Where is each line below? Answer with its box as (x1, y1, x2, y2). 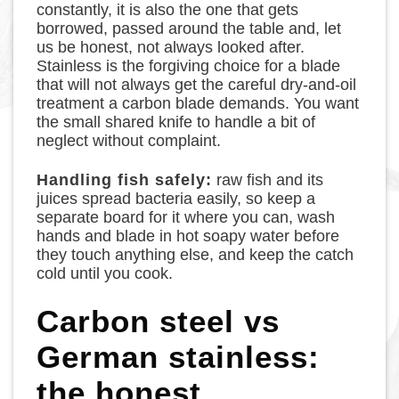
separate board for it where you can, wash (37, 208, 336, 227)
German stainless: (37, 338, 321, 374)
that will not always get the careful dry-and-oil (37, 76, 357, 94)
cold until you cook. (37, 265, 174, 283)
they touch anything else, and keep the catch (37, 246, 354, 265)
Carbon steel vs (37, 303, 281, 338)
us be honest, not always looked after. (37, 38, 305, 57)
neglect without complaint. (37, 132, 222, 151)
